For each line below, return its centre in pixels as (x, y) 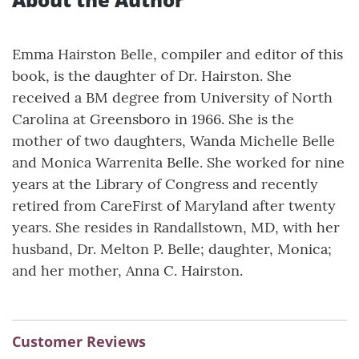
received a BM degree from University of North (172, 98)
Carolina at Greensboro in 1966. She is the (153, 119)
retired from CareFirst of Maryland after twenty (174, 206)
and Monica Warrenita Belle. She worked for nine (178, 163)
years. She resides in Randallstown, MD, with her (176, 228)
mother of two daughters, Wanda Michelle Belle (173, 141)
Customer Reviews (79, 342)
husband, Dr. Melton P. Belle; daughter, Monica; (172, 249)
